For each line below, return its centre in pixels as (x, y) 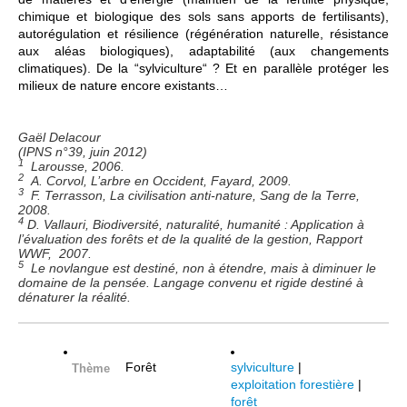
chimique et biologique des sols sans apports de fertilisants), (203, 17)
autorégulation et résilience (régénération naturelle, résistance (203, 34)
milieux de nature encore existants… (123, 86)
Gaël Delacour (60, 138)
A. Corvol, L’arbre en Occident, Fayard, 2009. (158, 181)
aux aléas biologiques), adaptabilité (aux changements (203, 51)
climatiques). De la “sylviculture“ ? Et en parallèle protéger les (203, 69)
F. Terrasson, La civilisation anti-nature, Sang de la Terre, (192, 196)
